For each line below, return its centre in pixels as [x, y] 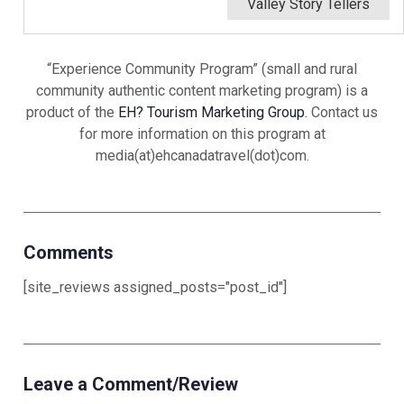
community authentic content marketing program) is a [202, 91]
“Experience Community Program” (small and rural [202, 69]
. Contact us [341, 113]
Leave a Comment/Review [131, 384]
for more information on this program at [202, 134]
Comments [69, 253]
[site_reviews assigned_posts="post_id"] [155, 287]
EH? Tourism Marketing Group [211, 113]
